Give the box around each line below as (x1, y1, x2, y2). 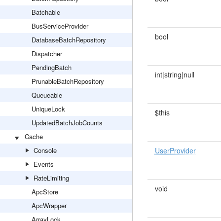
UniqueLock (32, 104, 65, 113)
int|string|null (154, 70, 194, 79)
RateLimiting (34, 173, 69, 183)
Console (34, 146, 57, 155)
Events (34, 159, 54, 169)
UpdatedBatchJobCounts (32, 118, 103, 127)
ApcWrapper (32, 201, 67, 210)
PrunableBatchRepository (32, 76, 104, 86)
